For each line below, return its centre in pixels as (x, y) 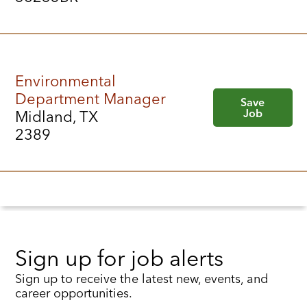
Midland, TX (56, 117)
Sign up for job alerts (120, 258)
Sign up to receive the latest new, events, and (142, 279)
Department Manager (90, 99)
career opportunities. (74, 293)
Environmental (65, 81)
